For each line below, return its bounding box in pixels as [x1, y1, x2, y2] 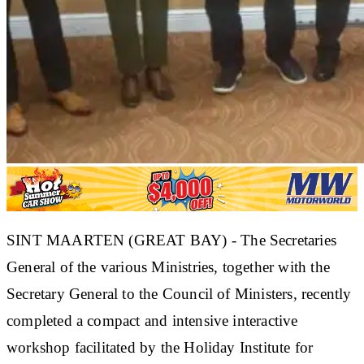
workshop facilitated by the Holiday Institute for [6, 338, 314, 356]
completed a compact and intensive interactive [6, 311, 298, 329]
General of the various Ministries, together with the [6, 258, 330, 275]
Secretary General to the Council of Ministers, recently [6, 284, 352, 302]
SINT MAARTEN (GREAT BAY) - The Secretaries [6, 231, 336, 249]
